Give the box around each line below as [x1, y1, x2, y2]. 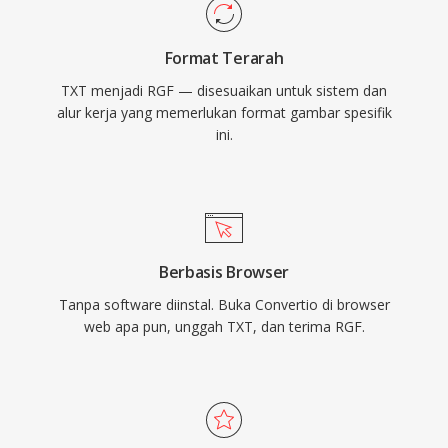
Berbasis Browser [159, 261, 289, 283]
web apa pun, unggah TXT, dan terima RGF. [83, 317, 365, 336]
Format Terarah [164, 47, 284, 69]
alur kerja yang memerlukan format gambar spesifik [56, 103, 392, 122]
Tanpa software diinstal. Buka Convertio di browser [58, 295, 390, 314]
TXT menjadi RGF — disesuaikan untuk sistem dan [61, 81, 387, 100]
